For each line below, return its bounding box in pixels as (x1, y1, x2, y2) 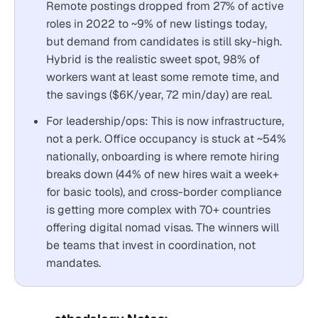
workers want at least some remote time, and (46, 70, 280, 84)
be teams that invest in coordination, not (46, 238, 256, 253)
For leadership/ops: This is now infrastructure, (46, 114, 284, 128)
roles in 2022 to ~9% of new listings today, (46, 16, 267, 31)
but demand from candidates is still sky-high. (46, 34, 282, 49)
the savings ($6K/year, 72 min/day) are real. (46, 87, 272, 102)
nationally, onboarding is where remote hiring (46, 149, 280, 164)
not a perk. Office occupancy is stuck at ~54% (46, 131, 286, 146)
